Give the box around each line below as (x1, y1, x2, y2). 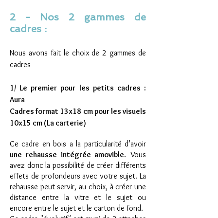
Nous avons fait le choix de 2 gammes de (10, 48, 146, 57)
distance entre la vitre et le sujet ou (10, 193, 146, 202)
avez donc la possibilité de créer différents (10, 161, 146, 170)
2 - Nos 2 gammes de (10, 11, 146, 23)
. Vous (124, 150, 146, 159)
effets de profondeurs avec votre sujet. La (10, 171, 146, 181)
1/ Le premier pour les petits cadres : (10, 83, 146, 92)
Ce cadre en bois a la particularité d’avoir (10, 139, 146, 148)
